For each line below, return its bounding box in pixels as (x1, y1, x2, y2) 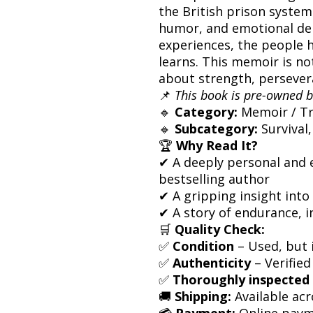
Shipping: (175, 287, 231, 305)
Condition (173, 237, 234, 254)
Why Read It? (176, 136, 258, 154)
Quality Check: (175, 220, 265, 238)
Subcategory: (175, 119, 258, 137)
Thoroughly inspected (173, 270, 310, 288)
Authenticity (173, 254, 251, 271)
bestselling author (159, 170, 270, 187)
